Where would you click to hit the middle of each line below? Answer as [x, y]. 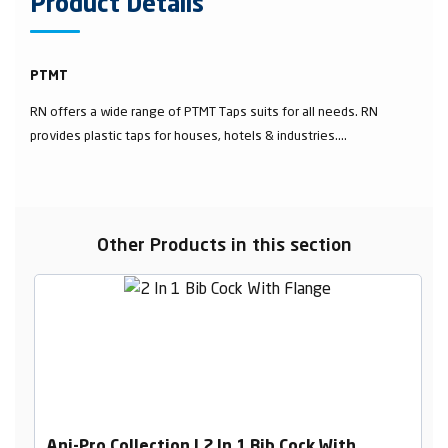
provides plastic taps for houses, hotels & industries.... [188, 135]
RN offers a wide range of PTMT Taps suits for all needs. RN [204, 111]
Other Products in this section [224, 246]
